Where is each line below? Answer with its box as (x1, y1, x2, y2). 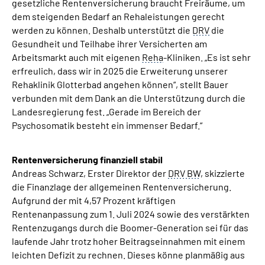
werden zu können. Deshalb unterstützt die (12, 24, 192, 35)
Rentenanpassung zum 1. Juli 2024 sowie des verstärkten (12, 208, 250, 219)
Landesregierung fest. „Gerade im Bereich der (12, 106, 201, 117)
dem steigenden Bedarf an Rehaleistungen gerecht (12, 11, 225, 22)
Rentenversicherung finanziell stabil (12, 154, 163, 165)
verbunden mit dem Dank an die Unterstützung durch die (12, 92, 245, 104)
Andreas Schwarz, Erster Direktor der (12, 167, 168, 179)
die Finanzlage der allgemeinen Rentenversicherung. (12, 181, 231, 192)
